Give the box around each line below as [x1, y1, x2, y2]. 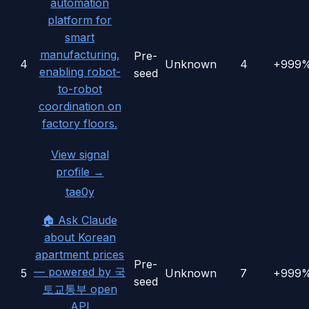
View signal [50, 148, 109, 162]
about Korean [43, 230, 116, 245]
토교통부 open [42, 282, 117, 297]
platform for [48, 13, 112, 28]
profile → [55, 165, 104, 179]
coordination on [38, 99, 121, 114]
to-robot [57, 82, 102, 97]
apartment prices [35, 248, 124, 262]
